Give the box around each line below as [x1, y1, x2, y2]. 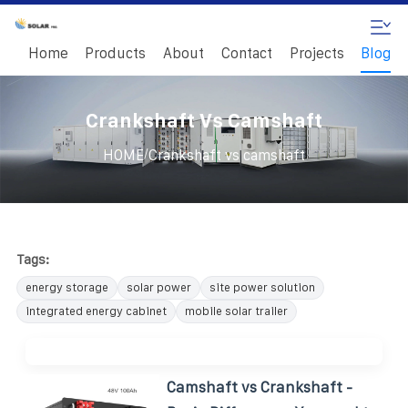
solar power [127, 280, 191, 294]
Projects [289, 46, 344, 61]
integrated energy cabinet [25, 303, 167, 318]
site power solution [209, 280, 315, 294]
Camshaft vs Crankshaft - [167, 378, 353, 395]
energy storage [25, 280, 108, 294]
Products [85, 46, 147, 61]
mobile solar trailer [185, 303, 288, 318]
